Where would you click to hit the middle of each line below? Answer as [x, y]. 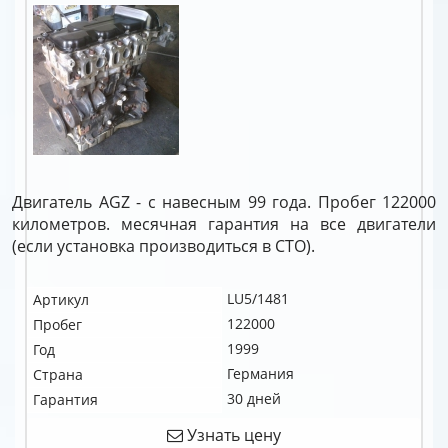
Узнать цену [232, 435]
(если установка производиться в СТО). [163, 246]
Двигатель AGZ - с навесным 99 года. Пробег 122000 [224, 202]
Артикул [61, 299]
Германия [260, 373]
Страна [58, 374]
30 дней [254, 398]
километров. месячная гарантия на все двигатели [224, 224]
